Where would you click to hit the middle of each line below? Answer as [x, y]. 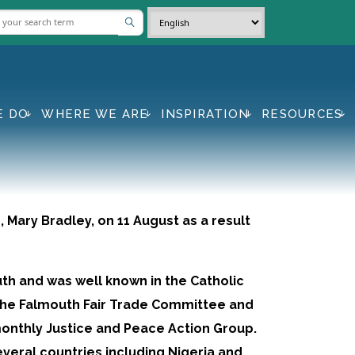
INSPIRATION [205, 114]
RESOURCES [302, 114]
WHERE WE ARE [95, 114]
